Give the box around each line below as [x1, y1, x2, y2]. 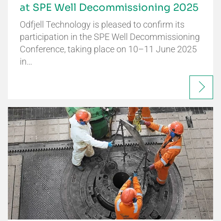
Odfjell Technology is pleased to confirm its [20, 19, 184, 30]
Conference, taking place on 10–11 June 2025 [20, 43, 197, 54]
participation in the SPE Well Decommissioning [20, 31, 200, 42]
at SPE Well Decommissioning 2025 [20, 1, 198, 14]
